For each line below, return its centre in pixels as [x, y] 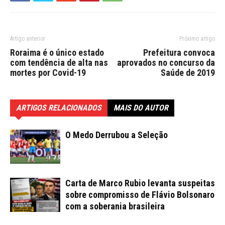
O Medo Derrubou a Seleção [117, 135]
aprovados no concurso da [166, 62]
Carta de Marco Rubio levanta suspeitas [140, 183]
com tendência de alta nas [59, 62]
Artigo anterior [28, 38]
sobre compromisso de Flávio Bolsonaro [140, 194]
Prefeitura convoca [179, 52]
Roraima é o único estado [57, 52]
